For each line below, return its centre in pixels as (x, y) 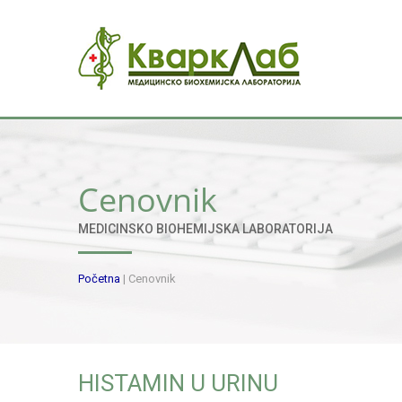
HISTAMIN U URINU (178, 384)
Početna (99, 279)
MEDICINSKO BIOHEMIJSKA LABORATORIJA (205, 229)
